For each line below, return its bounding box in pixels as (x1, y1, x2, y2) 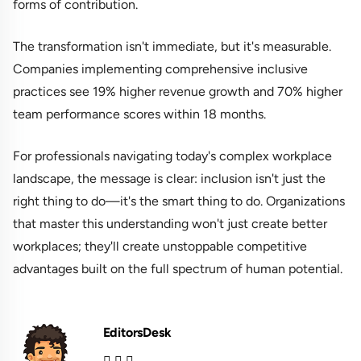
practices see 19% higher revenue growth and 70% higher (13, 84, 342, 100)
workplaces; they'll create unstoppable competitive (13, 239, 307, 255)
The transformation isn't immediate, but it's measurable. (13, 39, 331, 55)
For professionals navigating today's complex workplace (13, 148, 332, 164)
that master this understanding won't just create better (13, 216, 327, 232)
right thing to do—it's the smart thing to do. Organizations (13, 193, 345, 210)
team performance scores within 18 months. (13, 106, 266, 122)
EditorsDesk (102, 325, 172, 341)
